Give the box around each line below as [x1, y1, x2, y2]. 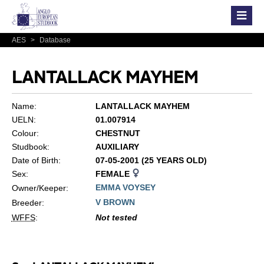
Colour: [11, 128, 39, 138]
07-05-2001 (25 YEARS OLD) [95, 155, 207, 165]
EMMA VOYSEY [95, 182, 156, 192]
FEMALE [95, 169, 132, 179]
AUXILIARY [95, 141, 139, 151]
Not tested [95, 212, 137, 222]
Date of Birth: [11, 155, 61, 165]
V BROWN [95, 197, 135, 207]
